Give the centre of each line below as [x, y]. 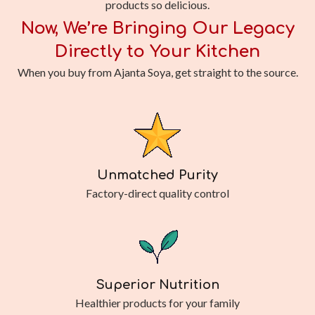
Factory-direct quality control [157, 193]
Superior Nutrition [157, 285]
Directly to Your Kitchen [157, 52]
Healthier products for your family [157, 303]
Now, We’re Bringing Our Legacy [157, 29]
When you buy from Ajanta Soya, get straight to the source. [157, 72]
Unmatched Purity [157, 175]
